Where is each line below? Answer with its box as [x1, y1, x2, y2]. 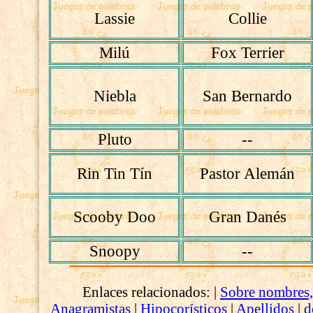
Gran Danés [208, 208, 286, 226]
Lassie [94, 10, 136, 27]
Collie [228, 10, 267, 27]
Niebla [93, 87, 136, 105]
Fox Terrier [210, 44, 284, 61]
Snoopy [89, 242, 140, 260]
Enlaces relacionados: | [82, 283, 220, 300]
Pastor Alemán [200, 165, 296, 182]
